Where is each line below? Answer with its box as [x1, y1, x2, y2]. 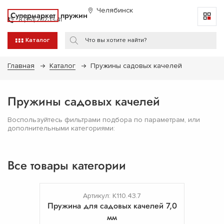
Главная [7, 61, 34, 70]
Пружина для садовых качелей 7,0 [47, 199, 177, 211]
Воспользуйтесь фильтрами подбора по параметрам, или [7, 115, 200, 124]
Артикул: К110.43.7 [83, 191, 141, 200]
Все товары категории [7, 156, 126, 174]
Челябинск [96, 6, 133, 14]
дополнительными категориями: [7, 123, 115, 132]
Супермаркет [10, 10, 55, 21]
